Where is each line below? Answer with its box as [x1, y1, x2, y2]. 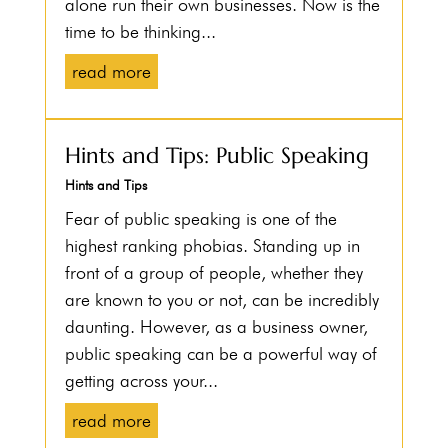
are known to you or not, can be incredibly [64, 289, 379, 311]
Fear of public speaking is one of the [64, 208, 337, 230]
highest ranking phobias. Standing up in [64, 235, 360, 257]
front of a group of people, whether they [64, 262, 363, 284]
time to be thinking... [64, 21, 216, 43]
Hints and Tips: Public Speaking [64, 142, 369, 170]
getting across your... [64, 370, 218, 392]
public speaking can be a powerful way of [64, 343, 377, 365]
